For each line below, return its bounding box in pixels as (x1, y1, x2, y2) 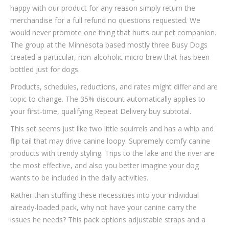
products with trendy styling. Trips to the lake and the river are (10, 148, 215, 158)
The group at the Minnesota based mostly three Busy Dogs (10, 40, 208, 50)
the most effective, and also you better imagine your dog (10, 161, 199, 170)
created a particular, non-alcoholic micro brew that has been (10, 52, 210, 62)
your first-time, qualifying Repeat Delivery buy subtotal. (10, 106, 191, 116)
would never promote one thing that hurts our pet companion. (10, 28, 216, 37)
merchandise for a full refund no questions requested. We (10, 15, 200, 25)
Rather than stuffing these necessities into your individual (10, 190, 199, 200)
